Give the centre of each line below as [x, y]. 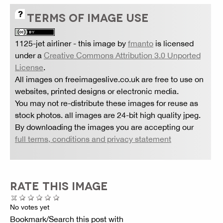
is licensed [173, 43]
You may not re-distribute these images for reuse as [107, 103]
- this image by [100, 43]
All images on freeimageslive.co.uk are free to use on [109, 79]
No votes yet [30, 207]
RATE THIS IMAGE [59, 185]
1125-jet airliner [43, 43]
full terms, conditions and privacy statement [93, 139]
